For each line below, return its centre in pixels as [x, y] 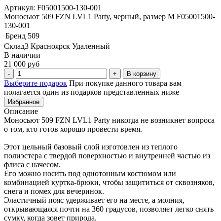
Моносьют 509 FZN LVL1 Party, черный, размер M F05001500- [110, 16]
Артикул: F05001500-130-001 [53, 7]
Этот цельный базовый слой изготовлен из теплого [91, 147]
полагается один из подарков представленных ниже [92, 92]
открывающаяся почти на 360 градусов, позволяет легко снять [109, 209]
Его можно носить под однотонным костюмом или [90, 173]
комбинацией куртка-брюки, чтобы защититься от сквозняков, [109, 182]
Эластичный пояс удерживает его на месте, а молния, [94, 200]
